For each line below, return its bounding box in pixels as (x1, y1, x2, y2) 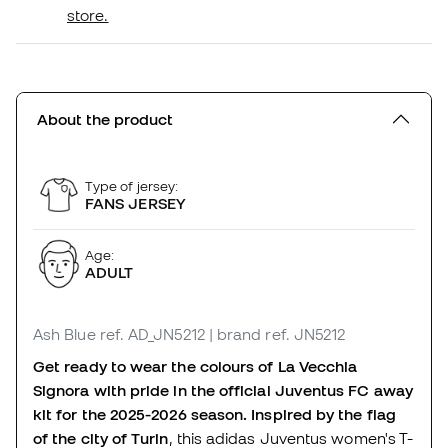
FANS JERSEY (85, 193, 186, 212)
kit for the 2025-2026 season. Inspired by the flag (33, 405, 396, 424)
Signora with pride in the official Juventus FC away (33, 381, 413, 400)
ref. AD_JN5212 (99, 325, 205, 344)
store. (67, 6, 109, 25)
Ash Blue (33, 325, 96, 344)
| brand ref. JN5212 (208, 325, 346, 344)
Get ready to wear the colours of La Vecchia (33, 357, 358, 376)
